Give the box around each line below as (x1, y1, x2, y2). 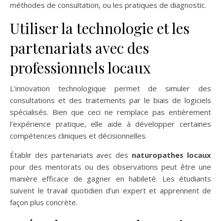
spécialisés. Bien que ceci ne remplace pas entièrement (10, 107, 211, 117)
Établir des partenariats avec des (10, 150, 132, 160)
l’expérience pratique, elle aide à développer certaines (10, 119, 211, 129)
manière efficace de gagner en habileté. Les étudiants (10, 174, 211, 184)
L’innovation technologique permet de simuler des (10, 83, 211, 94)
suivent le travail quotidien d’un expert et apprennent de (10, 185, 211, 196)
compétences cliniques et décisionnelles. (10, 131, 147, 141)
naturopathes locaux (132, 150, 212, 160)
